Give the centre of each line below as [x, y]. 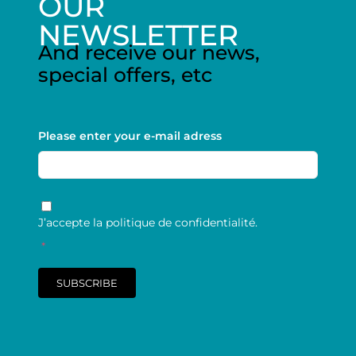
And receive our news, [149, 52]
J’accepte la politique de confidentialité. [147, 222]
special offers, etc [125, 74]
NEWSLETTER [138, 35]
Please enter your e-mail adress [130, 135]
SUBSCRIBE [87, 282]
